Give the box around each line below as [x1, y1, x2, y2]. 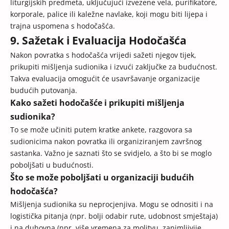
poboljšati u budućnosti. [10, 160, 94, 170]
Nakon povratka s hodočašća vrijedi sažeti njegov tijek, [10, 50, 196, 60]
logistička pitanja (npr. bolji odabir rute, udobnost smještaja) [10, 211, 218, 221]
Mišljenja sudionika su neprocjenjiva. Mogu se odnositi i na [10, 199, 213, 210]
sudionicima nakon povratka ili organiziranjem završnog [10, 136, 202, 147]
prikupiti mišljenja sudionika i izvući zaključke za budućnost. [10, 62, 217, 72]
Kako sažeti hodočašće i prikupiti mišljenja [10, 97, 185, 109]
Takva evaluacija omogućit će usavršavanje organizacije [10, 74, 200, 84]
